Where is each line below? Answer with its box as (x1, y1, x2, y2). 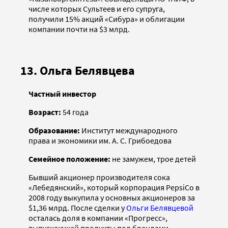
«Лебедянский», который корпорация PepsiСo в (28, 182, 199, 193)
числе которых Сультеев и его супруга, (28, 4, 165, 14)
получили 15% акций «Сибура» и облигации (28, 14, 185, 24)
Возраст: (28, 107, 61, 118)
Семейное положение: (28, 154, 110, 164)
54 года (61, 107, 89, 118)
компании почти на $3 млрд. (28, 24, 130, 35)
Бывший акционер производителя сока (28, 172, 170, 183)
